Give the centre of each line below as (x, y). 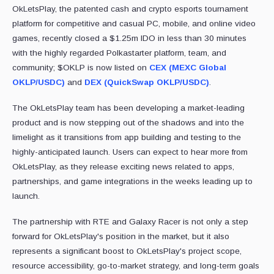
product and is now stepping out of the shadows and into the (128, 123)
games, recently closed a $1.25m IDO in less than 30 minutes (129, 39)
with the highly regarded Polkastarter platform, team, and (119, 53)
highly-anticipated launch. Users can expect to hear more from (130, 152)
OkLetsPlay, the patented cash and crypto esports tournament (130, 9)
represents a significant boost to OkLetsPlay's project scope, (127, 251)
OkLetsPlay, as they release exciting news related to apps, (123, 167)
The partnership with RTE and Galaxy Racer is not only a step (130, 222)
